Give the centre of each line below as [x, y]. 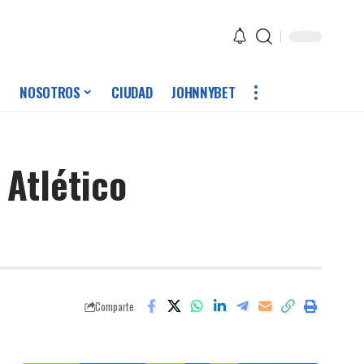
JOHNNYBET [204, 93]
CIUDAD [132, 93]
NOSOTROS [50, 93]
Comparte [115, 306]
